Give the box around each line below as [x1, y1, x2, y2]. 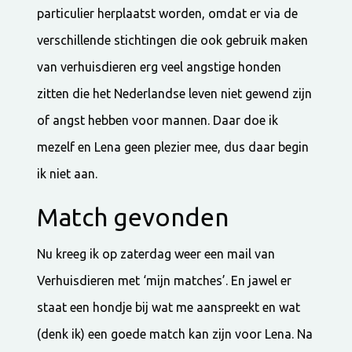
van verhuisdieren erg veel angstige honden [37, 59, 282, 74]
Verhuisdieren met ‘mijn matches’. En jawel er [37, 273, 292, 288]
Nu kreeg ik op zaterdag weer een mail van [37, 246, 276, 261]
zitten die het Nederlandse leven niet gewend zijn [37, 86, 313, 101]
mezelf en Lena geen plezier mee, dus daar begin [37, 139, 310, 154]
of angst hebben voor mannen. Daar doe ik [37, 112, 279, 127]
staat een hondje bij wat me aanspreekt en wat [37, 299, 301, 314]
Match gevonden [37, 202, 229, 231]
